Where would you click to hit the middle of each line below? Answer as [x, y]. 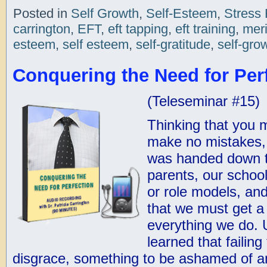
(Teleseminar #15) [203, 101]
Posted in [40, 13]
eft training [205, 29]
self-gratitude [173, 44]
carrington [41, 29]
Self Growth [105, 13]
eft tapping [138, 29]
